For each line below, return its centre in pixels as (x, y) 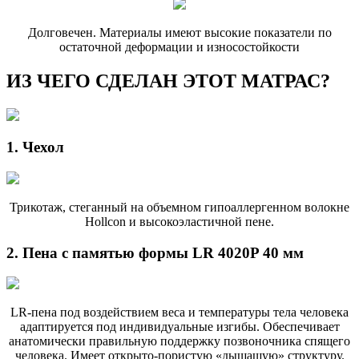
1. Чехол (35, 147)
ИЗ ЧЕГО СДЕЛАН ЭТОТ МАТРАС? (168, 81)
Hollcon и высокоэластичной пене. (179, 221)
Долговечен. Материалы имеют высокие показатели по (179, 32)
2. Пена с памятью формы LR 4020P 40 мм (155, 252)
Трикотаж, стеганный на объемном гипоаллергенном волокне (179, 207)
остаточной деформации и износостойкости (179, 46)
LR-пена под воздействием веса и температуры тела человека (179, 313)
